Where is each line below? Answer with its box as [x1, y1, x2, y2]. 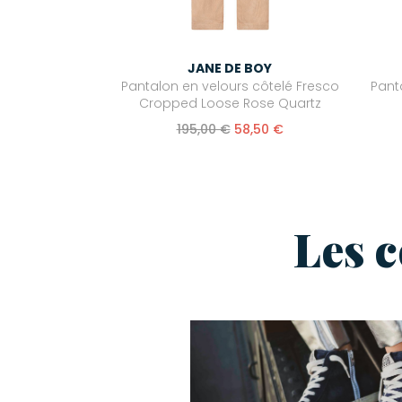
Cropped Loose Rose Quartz [138, 94, 321, 113]
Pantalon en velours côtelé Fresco [120, 77, 339, 96]
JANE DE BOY [188, 59, 272, 78]
